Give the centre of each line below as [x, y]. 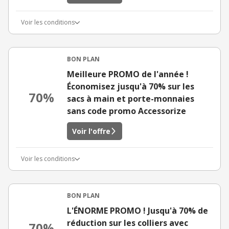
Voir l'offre [91, 131]
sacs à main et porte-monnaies [131, 99]
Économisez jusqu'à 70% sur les [131, 86]
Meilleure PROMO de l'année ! [128, 74]
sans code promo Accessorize [127, 111]
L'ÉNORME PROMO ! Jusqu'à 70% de [138, 211]
